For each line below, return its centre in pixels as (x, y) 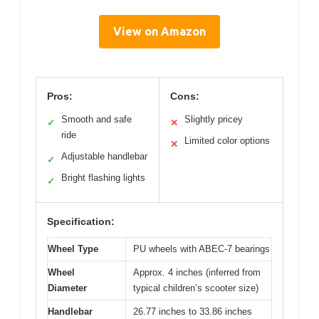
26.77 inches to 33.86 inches (193, 312)
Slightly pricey (214, 120)
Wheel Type (73, 249)
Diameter (67, 288)
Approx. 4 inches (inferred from (197, 273)
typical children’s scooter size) (196, 288)
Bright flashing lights (103, 178)
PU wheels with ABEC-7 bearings (202, 249)
